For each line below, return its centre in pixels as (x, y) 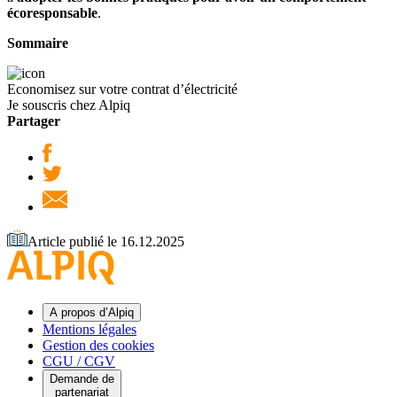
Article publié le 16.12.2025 (106, 241)
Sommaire (38, 43)
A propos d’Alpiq (92, 312)
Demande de (82, 378)
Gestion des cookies (98, 345)
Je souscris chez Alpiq (69, 105)
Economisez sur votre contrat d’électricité (122, 89)
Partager (34, 121)
